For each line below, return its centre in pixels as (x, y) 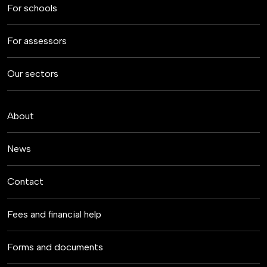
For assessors (37, 41)
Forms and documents (55, 247)
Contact (25, 182)
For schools (32, 8)
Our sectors (33, 74)
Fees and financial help (54, 215)
